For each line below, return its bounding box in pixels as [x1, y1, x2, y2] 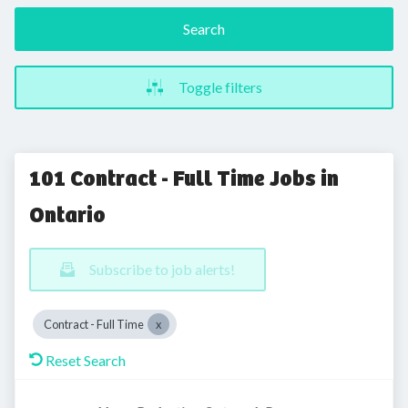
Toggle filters [178, 78, 262, 96]
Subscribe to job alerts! [89, 260, 235, 278]
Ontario [29, 201, 106, 229]
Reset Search [46, 352, 126, 369]
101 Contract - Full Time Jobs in [29, 165, 339, 192]
